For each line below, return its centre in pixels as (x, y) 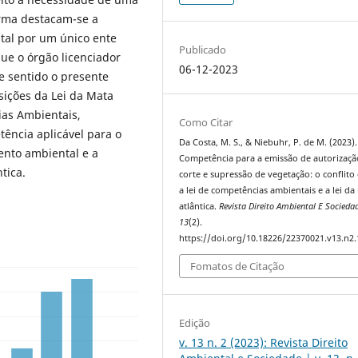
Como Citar (206, 122)
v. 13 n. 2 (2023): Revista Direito (264, 343)
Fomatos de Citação (238, 267)
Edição (195, 323)
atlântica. (199, 206)
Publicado (203, 49)
